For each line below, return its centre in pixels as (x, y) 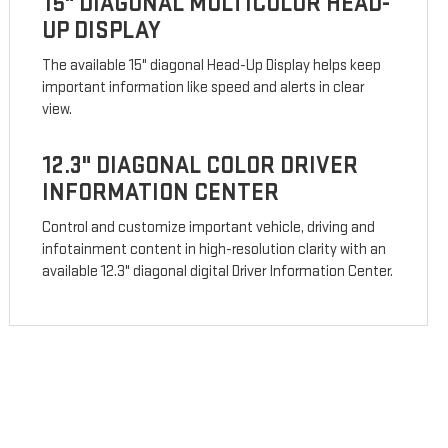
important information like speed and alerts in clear (203, 88)
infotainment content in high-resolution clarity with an (214, 250)
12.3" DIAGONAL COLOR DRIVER (200, 166)
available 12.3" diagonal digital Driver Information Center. (218, 272)
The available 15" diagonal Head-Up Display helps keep (212, 66)
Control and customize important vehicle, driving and (209, 228)
